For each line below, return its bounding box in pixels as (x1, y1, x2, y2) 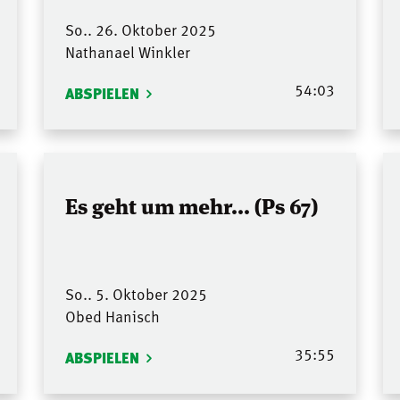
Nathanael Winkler (64, 41, 190, 63)
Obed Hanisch (64, 304, 160, 327)
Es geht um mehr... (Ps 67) (64, 188, 318, 221)
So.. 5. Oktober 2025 (64, 282, 207, 304)
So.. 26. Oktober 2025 (64, 19, 216, 41)
